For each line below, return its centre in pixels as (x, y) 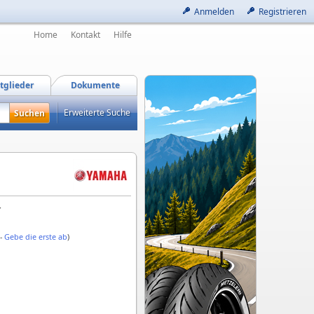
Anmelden (214, 12)
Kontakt (86, 35)
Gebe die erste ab (36, 236)
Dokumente (95, 85)
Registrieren (282, 12)
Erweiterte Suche (97, 112)
